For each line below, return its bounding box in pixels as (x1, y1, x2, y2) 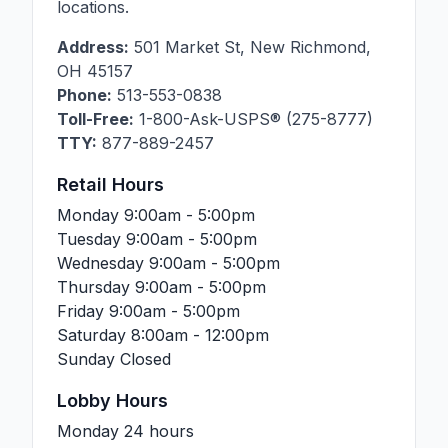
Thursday (57, 277, 135, 297)
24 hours (124, 421, 194, 441)
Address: (57, 37, 129, 57)
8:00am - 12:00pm (131, 325, 269, 345)
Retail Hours (57, 174, 164, 195)
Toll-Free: (57, 109, 134, 129)
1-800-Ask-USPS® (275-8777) (134, 109, 373, 129)
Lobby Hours (57, 390, 168, 411)
